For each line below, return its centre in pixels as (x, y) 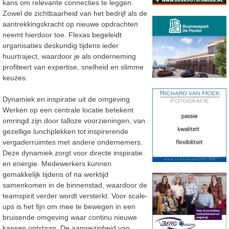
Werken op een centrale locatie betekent (68, 110)
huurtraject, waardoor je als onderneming (69, 56)
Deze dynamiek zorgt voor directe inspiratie (73, 153)
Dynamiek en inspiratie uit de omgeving (66, 99)
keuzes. (15, 78)
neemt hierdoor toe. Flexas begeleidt (62, 35)
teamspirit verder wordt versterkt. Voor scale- (75, 196)
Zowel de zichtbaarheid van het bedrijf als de (75, 14)
